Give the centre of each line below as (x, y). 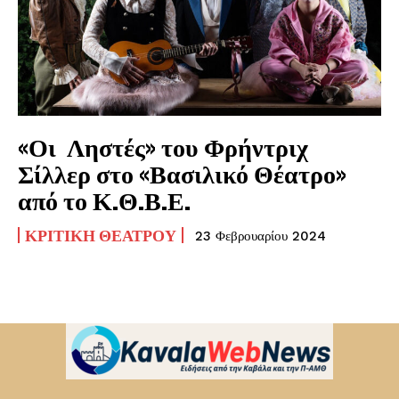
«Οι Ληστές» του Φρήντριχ (163, 147)
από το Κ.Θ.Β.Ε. (104, 200)
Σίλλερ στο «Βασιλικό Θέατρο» (182, 173)
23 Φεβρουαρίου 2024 (261, 236)
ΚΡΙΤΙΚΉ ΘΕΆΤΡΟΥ (101, 235)
